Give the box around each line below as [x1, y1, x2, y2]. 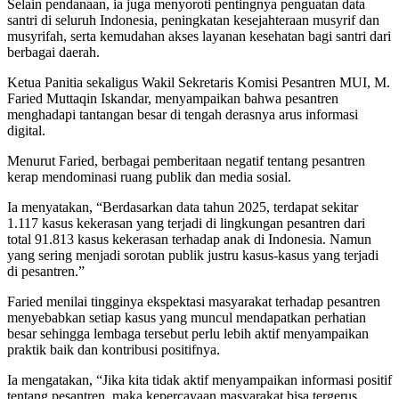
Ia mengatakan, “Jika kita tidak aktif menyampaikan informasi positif [7, 371, 392, 387]
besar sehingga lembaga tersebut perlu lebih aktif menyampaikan [7, 325, 369, 341]
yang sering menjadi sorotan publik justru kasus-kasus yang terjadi [7, 247, 379, 263]
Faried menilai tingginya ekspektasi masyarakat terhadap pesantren [7, 293, 380, 309]
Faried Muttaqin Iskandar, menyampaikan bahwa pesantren [7, 90, 338, 106]
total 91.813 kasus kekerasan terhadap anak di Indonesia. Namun [7, 231, 371, 247]
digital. [7, 122, 45, 138]
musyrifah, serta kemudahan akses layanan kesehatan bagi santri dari [7, 28, 391, 44]
